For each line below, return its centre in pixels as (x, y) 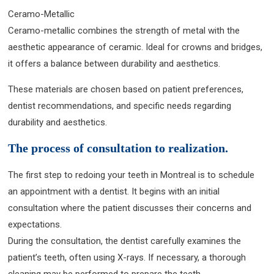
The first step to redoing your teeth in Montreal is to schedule (131, 175)
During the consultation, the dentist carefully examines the (125, 241)
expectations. (35, 224)
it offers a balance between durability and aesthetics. (114, 63)
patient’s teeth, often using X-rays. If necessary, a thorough (127, 257)
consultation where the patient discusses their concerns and (130, 208)
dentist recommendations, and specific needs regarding (120, 106)
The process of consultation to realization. (118, 148)
